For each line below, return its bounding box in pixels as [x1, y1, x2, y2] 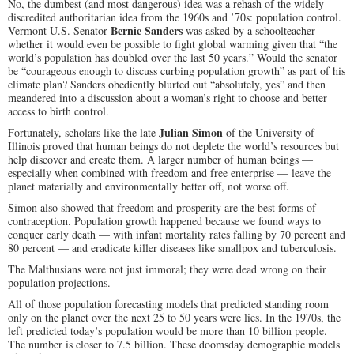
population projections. [8, 275, 111, 290]
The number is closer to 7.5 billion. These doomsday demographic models [8, 337, 340, 352]
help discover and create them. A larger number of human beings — [8, 152, 313, 167]
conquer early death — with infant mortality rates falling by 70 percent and [8, 227, 345, 242]
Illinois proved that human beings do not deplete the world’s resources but [8, 138, 339, 153]
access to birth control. [8, 104, 109, 119]
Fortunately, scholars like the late [8, 125, 159, 140]
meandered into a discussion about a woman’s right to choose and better [8, 90, 327, 105]
